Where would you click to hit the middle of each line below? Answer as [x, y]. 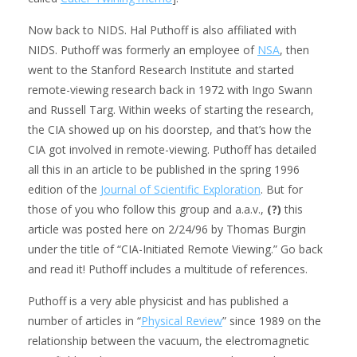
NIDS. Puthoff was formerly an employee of [143, 49]
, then [294, 49]
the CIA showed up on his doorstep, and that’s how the [170, 129]
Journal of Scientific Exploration [180, 189]
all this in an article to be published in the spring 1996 [164, 169]
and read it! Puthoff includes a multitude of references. [168, 269]
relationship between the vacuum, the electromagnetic [169, 340]
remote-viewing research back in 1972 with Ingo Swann [170, 89]
